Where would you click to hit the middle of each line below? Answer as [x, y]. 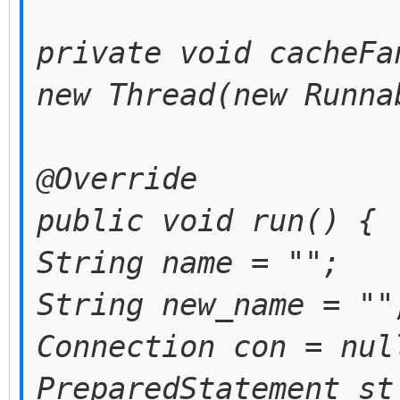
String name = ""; [188, 262]
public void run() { [206, 221]
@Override [117, 179]
